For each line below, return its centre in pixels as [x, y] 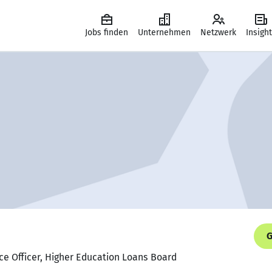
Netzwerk [218, 32]
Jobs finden [107, 32]
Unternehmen [164, 32]
